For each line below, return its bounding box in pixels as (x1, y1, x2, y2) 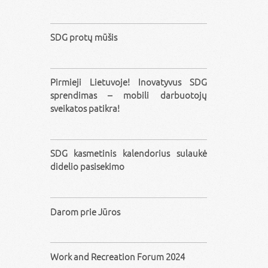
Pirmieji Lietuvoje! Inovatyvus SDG (50, 75, 207, 89)
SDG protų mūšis (50, 30, 117, 43)
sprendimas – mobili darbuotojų (50, 89, 207, 102)
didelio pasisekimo (50, 160, 124, 173)
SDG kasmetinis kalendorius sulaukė (50, 147, 207, 160)
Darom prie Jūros (50, 205, 120, 218)
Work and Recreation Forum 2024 (50, 249, 185, 263)
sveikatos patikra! (50, 102, 120, 115)
